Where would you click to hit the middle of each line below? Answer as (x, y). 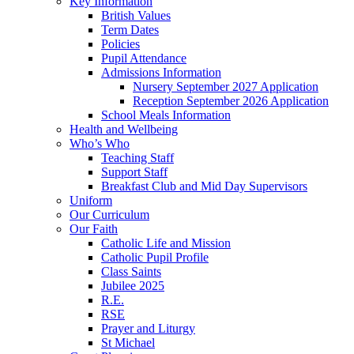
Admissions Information (161, 72)
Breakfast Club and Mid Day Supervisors (204, 186)
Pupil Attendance (144, 58)
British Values (136, 15)
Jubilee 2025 (133, 285)
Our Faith (94, 228)
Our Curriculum (109, 214)
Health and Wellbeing (124, 129)
